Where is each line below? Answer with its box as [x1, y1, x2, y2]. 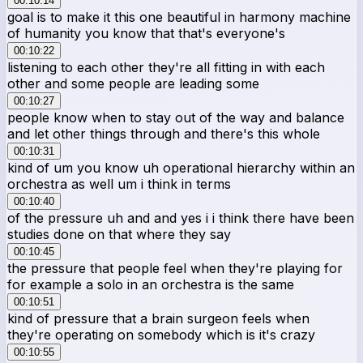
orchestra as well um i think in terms [7, 175, 231, 192]
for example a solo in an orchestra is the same [7, 275, 294, 293]
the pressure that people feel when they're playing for [7, 259, 343, 276]
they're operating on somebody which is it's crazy [7, 326, 315, 343]
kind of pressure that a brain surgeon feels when [7, 310, 310, 327]
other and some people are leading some [7, 75, 259, 92]
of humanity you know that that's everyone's [7, 24, 285, 41]
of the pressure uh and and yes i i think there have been [7, 209, 354, 226]
